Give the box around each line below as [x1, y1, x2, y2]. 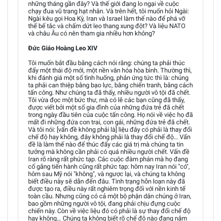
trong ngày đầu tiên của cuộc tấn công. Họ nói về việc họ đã [28, 110, 193, 118]
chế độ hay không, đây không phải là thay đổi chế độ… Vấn [28, 133, 190, 141]
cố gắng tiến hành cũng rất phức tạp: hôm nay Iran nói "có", [28, 162, 190, 170]
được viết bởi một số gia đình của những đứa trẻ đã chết [28, 103, 184, 111]
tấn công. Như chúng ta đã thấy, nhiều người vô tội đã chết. [28, 88, 190, 96]
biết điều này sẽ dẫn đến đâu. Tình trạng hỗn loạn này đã [28, 177, 185, 185]
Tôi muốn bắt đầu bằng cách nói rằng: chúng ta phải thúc [28, 59, 185, 67]
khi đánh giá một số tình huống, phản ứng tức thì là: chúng [28, 74, 188, 81]
